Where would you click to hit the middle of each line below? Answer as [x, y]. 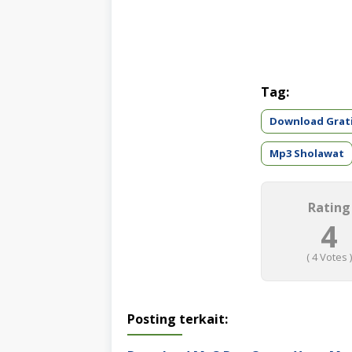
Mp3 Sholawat [307, 154]
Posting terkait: [178, 319]
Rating [329, 208]
